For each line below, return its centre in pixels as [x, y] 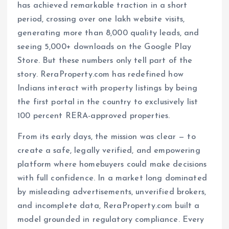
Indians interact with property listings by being [107, 89]
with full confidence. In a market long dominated [112, 179]
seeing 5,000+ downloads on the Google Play [104, 47]
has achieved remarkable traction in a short [102, 6]
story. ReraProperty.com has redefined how [100, 75]
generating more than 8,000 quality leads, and [108, 33]
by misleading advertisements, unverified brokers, [112, 192]
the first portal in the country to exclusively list [108, 102]
